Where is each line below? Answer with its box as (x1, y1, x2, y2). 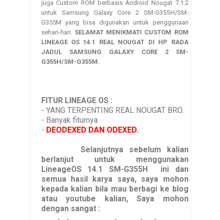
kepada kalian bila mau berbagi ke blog (41, 184, 189, 193)
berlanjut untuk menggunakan (41, 154, 189, 164)
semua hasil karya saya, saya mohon (41, 174, 189, 184)
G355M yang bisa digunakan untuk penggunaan (41, 18, 189, 26)
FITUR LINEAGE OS (41, 95, 110, 105)
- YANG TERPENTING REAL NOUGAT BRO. (41, 105, 184, 115)
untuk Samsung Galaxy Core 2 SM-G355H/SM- (41, 8, 189, 16)
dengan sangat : (41, 203, 100, 213)
